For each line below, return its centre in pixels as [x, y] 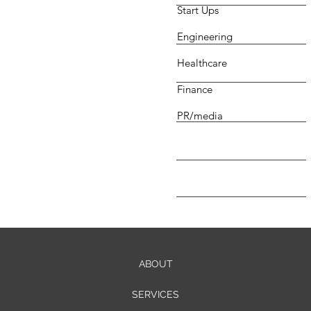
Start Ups [198, 10]
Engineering [205, 37]
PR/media [200, 116]
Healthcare [202, 63]
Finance [195, 90]
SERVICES [155, 295]
